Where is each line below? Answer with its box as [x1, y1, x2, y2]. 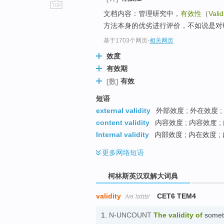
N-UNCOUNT [109, 210, 151, 219]
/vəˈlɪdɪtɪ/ [125, 192, 149, 200]
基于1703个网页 [103, 37, 147, 44]
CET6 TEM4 [157, 191, 196, 200]
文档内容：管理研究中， [103, 9, 180, 17]
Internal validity [96, 130, 149, 139]
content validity [96, 118, 149, 127]
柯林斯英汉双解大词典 [106, 172, 180, 180]
